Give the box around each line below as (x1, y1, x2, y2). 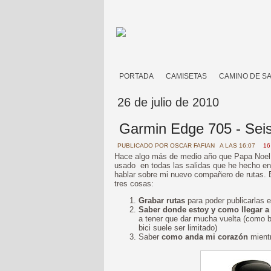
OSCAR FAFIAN (170, 142, 215, 149)
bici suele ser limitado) (139, 223, 217, 232)
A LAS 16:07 (220, 142, 257, 149)
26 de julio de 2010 (117, 96, 219, 109)
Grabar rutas (139, 196, 185, 205)
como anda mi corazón (162, 232, 248, 241)
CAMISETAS (166, 72, 207, 80)
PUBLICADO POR (117, 142, 170, 149)
